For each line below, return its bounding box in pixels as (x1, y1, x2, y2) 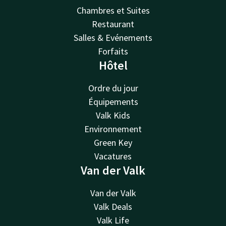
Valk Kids (96, 109, 130, 121)
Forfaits (98, 45, 128, 57)
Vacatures (94, 150, 132, 162)
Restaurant (92, 18, 134, 30)
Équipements (88, 96, 138, 107)
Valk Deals (94, 201, 132, 212)
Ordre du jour (88, 82, 138, 94)
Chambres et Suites (76, 5, 150, 16)
